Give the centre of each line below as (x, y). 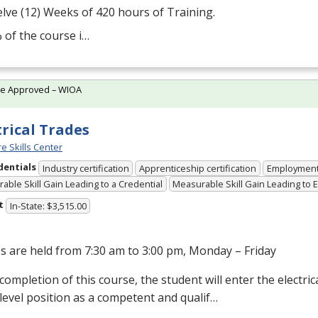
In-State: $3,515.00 (48, 205)
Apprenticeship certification (198, 168)
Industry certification (86, 168)
